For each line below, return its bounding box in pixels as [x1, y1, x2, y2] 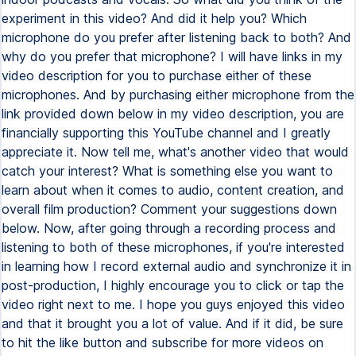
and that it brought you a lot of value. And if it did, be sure [2, 315, 343, 331]
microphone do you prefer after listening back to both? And [2, 29, 351, 45]
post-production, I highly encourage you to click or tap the [2, 277, 344, 293]
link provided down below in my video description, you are [2, 106, 344, 122]
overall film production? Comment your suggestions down [2, 201, 337, 217]
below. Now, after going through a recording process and [2, 220, 336, 236]
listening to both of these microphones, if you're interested [2, 239, 345, 255]
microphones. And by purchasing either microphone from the [2, 87, 354, 103]
